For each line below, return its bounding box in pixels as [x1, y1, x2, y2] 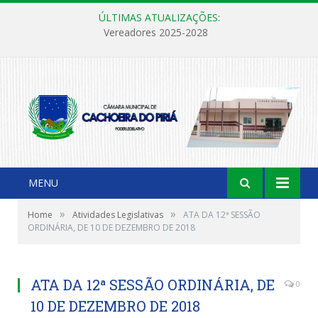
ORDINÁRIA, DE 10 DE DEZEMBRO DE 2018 [28, 221, 195, 234]
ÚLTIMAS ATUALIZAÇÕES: [98, 11, 220, 24]
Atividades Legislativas [72, 208, 163, 221]
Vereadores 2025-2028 [103, 26, 208, 40]
